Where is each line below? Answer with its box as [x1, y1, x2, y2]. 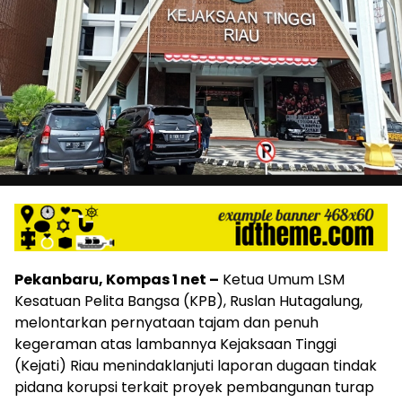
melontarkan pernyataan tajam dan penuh [14, 312, 319, 334]
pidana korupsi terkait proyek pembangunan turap [14, 377, 374, 398]
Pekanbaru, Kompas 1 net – [14, 269, 219, 291]
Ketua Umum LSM [219, 269, 345, 291]
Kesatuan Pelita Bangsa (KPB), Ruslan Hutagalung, [14, 291, 363, 312]
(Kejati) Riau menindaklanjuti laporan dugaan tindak [14, 355, 377, 377]
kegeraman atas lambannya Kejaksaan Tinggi [14, 334, 336, 355]
